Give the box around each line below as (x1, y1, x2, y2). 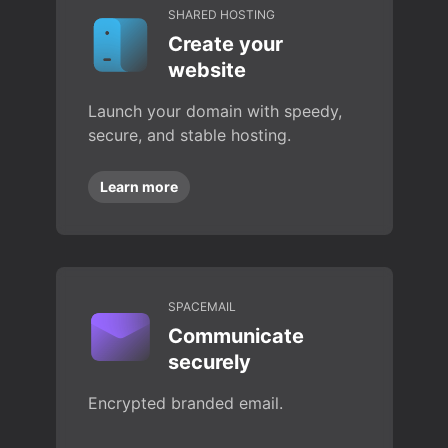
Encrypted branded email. (87, 393, 283, 413)
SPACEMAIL (167, 299, 236, 314)
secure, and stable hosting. (87, 125, 291, 145)
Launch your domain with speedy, (87, 101, 342, 121)
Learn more (99, 178, 178, 195)
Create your (167, 32, 283, 56)
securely (167, 350, 251, 374)
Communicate (167, 324, 304, 348)
